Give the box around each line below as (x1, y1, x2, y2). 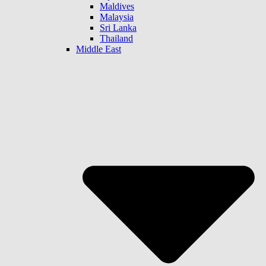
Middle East (76, 43, 121, 54)
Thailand (100, 33, 133, 43)
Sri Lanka (100, 22, 137, 33)
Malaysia (100, 11, 134, 22)
